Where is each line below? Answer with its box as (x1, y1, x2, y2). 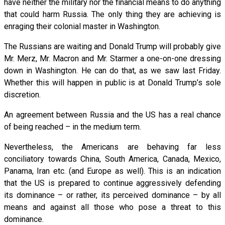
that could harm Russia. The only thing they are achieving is (4, 9, 221, 19)
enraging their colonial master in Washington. (4, 21, 160, 31)
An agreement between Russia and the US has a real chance (4, 109, 221, 120)
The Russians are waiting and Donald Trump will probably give (4, 41, 221, 51)
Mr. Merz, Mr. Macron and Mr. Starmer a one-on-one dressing (4, 53, 221, 63)
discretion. (4, 89, 41, 99)
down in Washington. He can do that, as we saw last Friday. (4, 65, 221, 75)
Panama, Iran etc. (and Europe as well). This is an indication (4, 166, 221, 176)
